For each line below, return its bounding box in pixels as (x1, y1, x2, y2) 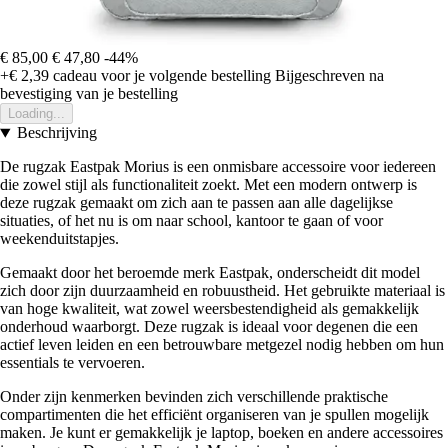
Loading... (8, 106, 65, 122)
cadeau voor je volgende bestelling (49, 67, 271, 85)
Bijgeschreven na (275, 67, 384, 85)
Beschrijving (16, 124, 97, 142)
